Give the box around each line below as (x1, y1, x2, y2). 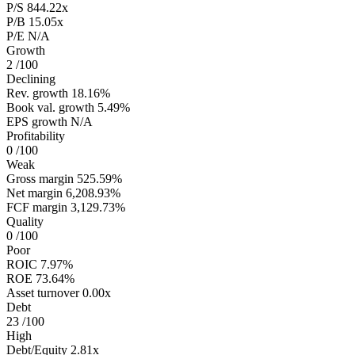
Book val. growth (6, 101, 94, 115)
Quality (6, 215, 44, 229)
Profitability (6, 129, 65, 143)
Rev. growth (6, 86, 68, 101)
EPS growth (6, 115, 67, 129)
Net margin (6, 186, 63, 200)
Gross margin (6, 172, 74, 186)
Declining (6, 72, 55, 86)
